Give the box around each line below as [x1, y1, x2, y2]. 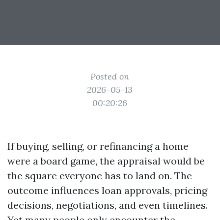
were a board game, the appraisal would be [7, 155, 205, 167]
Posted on [90, 71, 130, 82]
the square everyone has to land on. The [7, 169, 192, 182]
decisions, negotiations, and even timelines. [7, 199, 208, 211]
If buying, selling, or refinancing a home [7, 140, 189, 152]
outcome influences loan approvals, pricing [7, 184, 207, 196]
